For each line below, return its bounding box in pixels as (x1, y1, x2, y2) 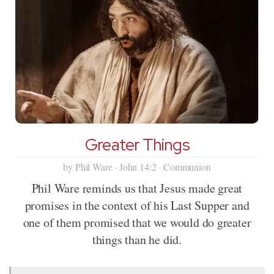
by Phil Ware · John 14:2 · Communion (63, 160, 211, 174)
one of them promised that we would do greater (23, 214, 251, 231)
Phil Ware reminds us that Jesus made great (31, 180, 243, 197)
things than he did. (92, 231, 182, 248)
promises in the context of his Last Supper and (24, 197, 250, 214)
